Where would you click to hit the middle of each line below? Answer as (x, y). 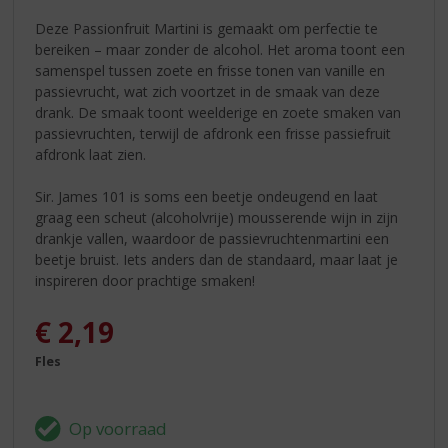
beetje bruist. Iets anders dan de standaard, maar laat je (217, 260)
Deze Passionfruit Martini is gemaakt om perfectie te (207, 29)
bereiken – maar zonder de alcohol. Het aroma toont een (220, 50)
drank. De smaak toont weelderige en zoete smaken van (218, 113)
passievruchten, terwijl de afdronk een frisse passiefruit (213, 134)
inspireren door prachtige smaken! (145, 281)
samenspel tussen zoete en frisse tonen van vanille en (210, 71)
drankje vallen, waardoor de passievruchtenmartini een (212, 239)
